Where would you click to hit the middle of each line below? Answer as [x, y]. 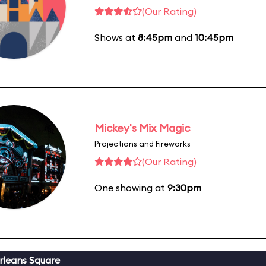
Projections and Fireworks [142, 143]
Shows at [116, 37]
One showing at [131, 187]
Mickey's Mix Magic [142, 128]
